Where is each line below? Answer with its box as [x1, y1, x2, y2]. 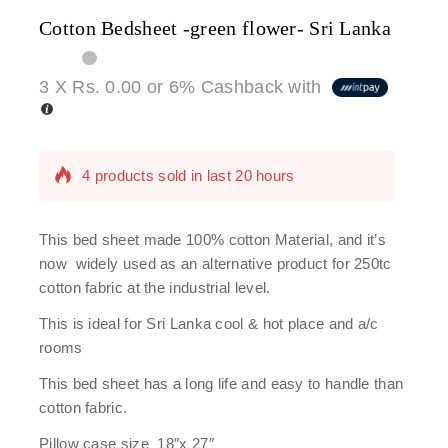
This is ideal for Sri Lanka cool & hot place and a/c [39, 315, 379, 333]
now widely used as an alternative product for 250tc [39, 255, 392, 273]
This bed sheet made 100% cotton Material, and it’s [39, 231, 386, 249]
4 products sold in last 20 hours [82, 117, 295, 135]
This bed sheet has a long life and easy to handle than [39, 375, 404, 393]
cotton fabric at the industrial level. [39, 279, 271, 297]
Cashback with [195, 76, 327, 97]
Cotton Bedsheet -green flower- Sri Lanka [39, 17, 391, 39]
